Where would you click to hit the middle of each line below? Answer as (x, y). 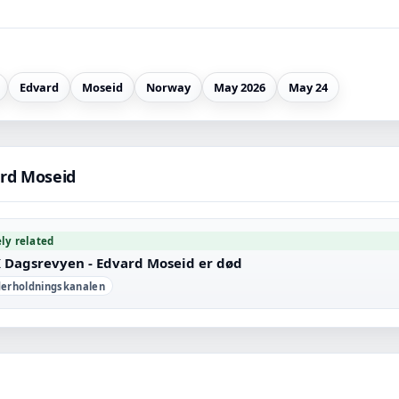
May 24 (308, 87)
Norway (168, 87)
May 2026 (240, 87)
